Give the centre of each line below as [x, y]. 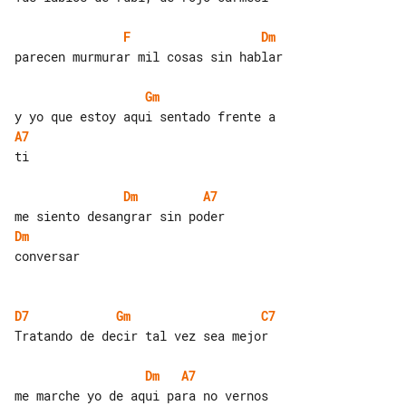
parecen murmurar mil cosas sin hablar [149, 56]
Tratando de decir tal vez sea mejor [141, 335]
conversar [47, 256]
